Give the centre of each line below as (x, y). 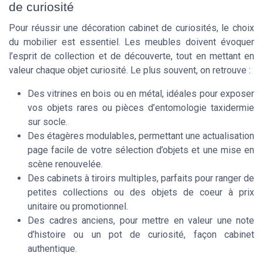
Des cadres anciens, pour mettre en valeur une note (141, 221)
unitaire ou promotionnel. (78, 207)
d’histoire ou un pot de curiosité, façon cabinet (141, 235)
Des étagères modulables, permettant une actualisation (141, 136)
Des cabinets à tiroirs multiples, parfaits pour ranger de (141, 178)
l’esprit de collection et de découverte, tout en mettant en (131, 56)
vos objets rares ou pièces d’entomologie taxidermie (141, 108)
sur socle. (48, 122)
